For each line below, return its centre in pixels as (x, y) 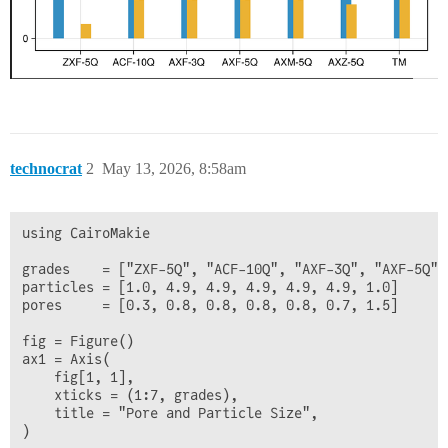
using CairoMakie (86, 233)
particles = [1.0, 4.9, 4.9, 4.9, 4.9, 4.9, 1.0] (210, 287)
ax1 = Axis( (66, 359)
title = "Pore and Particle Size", (170, 413)
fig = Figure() (78, 341)
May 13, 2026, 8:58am (174, 169)
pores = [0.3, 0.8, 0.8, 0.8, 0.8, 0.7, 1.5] (210, 305)
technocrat (46, 169)
